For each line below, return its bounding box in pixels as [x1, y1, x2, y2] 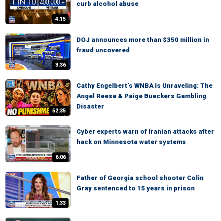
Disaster [76, 103, 104, 110]
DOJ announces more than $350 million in [76, 36, 209, 43]
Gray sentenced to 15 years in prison [76, 184, 195, 192]
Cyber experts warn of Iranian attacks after [76, 128, 214, 136]
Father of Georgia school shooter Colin [76, 174, 204, 182]
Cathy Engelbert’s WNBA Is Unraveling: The [76, 82, 213, 90]
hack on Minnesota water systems [76, 138, 186, 146]
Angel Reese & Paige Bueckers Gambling [76, 92, 206, 100]
